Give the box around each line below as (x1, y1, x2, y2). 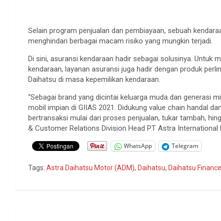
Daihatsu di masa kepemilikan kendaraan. (28, 74, 160, 84)
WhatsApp (124, 142, 152, 150)
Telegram (172, 142, 198, 150)
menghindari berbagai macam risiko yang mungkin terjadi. (28, 36, 213, 45)
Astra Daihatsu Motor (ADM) (46, 163, 135, 172)
